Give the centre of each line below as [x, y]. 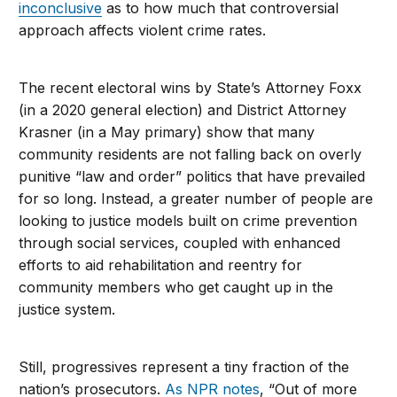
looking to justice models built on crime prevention [188, 220]
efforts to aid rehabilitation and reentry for [161, 265]
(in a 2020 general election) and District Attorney [183, 109]
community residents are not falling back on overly [191, 154]
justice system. [67, 309]
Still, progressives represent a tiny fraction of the [184, 366]
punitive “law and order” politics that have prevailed [192, 176]
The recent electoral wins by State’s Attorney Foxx [191, 87]
